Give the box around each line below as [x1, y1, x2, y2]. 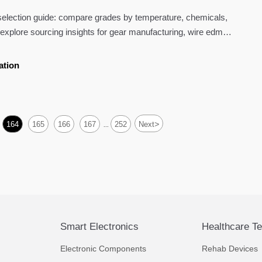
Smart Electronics [60, 220, 139, 232]
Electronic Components [60, 243, 146, 253]
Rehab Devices [202, 243, 258, 253]
